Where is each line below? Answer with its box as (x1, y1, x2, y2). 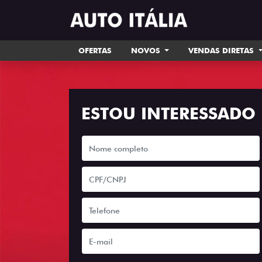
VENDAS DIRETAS (188, 46, 257, 55)
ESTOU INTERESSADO (81, 104, 256, 123)
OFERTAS (78, 46, 112, 55)
